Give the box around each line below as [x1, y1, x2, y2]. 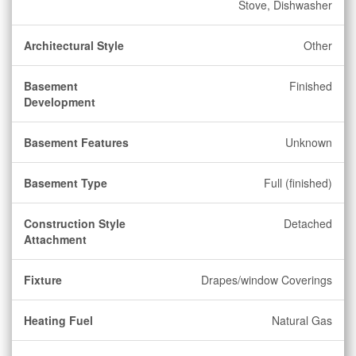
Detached [284, 215, 332, 231]
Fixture [24, 272, 62, 288]
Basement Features [24, 134, 129, 150]
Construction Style [24, 215, 126, 231]
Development [24, 94, 95, 110]
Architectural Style [24, 37, 124, 53]
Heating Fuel [24, 312, 93, 328]
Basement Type [24, 175, 107, 191]
